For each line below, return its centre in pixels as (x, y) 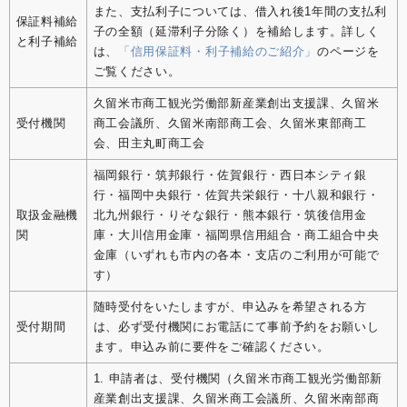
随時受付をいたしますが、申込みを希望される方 (230, 306)
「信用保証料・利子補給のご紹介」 (218, 51)
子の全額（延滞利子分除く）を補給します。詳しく (236, 31)
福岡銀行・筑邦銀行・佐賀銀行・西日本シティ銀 (230, 174)
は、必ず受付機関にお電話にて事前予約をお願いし (236, 326)
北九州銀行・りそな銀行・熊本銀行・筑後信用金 (230, 214)
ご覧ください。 (137, 71)
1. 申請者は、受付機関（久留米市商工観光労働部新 (238, 378)
